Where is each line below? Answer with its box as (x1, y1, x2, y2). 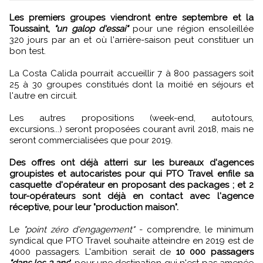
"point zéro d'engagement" (23, 224, 135, 235)
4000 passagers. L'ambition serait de (9, 246, 176, 257)
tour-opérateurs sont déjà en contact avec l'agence (9, 190, 254, 201)
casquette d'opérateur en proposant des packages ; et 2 (9, 179, 254, 190)
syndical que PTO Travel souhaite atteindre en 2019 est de (9, 235, 254, 246)
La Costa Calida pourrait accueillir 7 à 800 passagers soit (9, 68, 254, 79)
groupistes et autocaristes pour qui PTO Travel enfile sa (9, 168, 254, 179)
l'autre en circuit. (9, 90, 77, 101)
